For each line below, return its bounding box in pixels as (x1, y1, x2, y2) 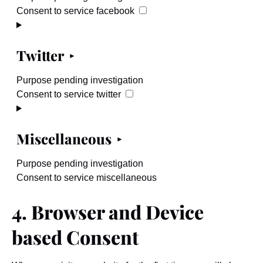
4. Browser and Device (12, 199, 204, 224)
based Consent (12, 224, 139, 249)
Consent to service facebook (16, 6, 134, 16)
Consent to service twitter (16, 89, 121, 99)
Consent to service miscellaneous (16, 173, 157, 183)
